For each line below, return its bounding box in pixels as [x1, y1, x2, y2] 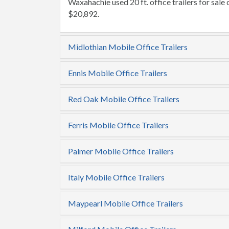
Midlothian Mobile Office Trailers [68, 42, 188, 52]
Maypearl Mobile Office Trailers [68, 198, 183, 208]
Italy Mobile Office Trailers [68, 172, 165, 182]
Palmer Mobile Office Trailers [68, 146, 174, 156]
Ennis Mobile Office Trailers [68, 68, 167, 78]
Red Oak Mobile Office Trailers [68, 94, 179, 104]
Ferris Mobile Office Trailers [68, 120, 169, 130]
